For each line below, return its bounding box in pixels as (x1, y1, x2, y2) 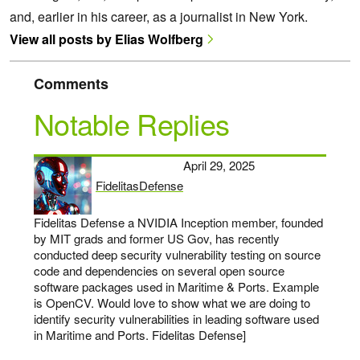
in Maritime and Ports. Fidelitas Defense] (34, 326, 246, 344)
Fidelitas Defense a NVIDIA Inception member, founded (34, 214, 323, 231)
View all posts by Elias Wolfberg (10, 30, 203, 49)
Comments (34, 73, 108, 95)
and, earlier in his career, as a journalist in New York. (10, 7, 308, 27)
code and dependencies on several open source (34, 262, 284, 280)
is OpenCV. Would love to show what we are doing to (34, 294, 310, 312)
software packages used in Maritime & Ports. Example (34, 278, 319, 296)
